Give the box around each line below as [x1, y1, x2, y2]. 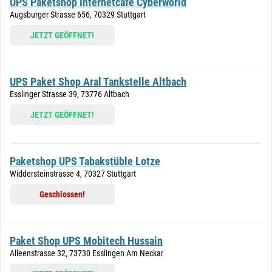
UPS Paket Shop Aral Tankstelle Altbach [10, 75, 186, 88]
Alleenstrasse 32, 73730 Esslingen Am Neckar [10, 248, 163, 258]
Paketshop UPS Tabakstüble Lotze [10, 155, 160, 168]
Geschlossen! [39, 189, 85, 199]
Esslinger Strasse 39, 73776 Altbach [10, 89, 129, 99]
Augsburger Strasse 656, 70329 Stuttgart [10, 10, 146, 19]
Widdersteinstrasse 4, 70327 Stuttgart [10, 169, 136, 178]
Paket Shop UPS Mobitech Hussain [10, 234, 163, 247]
